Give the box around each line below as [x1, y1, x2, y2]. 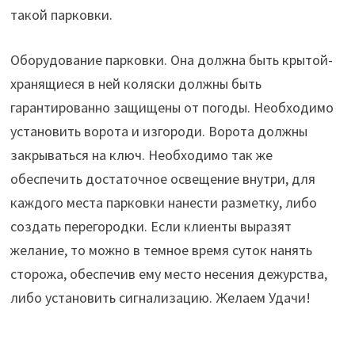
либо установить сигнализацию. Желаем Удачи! [10, 288, 311, 307]
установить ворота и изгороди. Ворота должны [10, 122, 307, 140]
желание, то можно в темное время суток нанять [10, 241, 312, 259]
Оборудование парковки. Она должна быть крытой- [10, 51, 333, 69]
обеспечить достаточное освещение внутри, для [10, 170, 315, 188]
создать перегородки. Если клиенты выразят [10, 217, 292, 235]
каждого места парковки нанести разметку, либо [10, 193, 317, 212]
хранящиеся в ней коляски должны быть [10, 74, 261, 93]
